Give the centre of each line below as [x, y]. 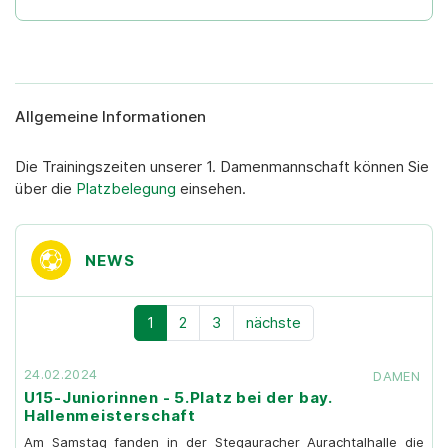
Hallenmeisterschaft [110, 416]
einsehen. [213, 189]
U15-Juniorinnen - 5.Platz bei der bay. [178, 398]
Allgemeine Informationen [110, 117]
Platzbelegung [128, 189]
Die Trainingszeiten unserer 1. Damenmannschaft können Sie [222, 167]
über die [45, 189]
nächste [273, 323]
